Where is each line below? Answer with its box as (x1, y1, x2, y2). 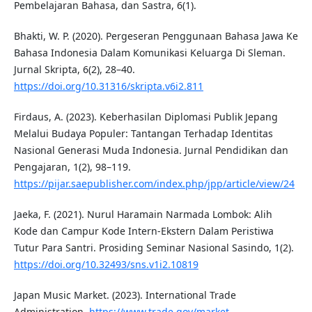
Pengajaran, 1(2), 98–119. (13, 160, 131, 174)
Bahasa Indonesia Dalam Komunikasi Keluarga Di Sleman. (13, 46, 286, 60)
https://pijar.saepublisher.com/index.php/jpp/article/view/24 (13, 177, 295, 191)
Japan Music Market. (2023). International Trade (13, 288, 236, 302)
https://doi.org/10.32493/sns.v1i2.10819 (13, 258, 198, 272)
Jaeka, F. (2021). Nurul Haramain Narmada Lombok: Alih (13, 208, 272, 221)
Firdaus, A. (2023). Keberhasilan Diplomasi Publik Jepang (13, 110, 278, 124)
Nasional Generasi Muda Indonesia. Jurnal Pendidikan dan (13, 143, 288, 157)
